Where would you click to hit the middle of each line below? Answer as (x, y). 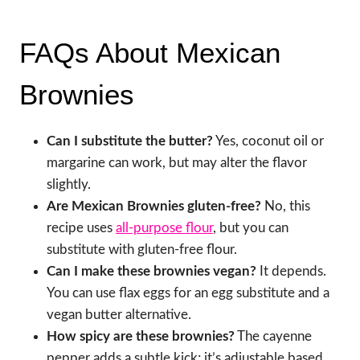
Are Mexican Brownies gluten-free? (154, 206)
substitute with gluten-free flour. (142, 249)
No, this (286, 206)
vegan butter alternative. (119, 314)
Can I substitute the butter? (130, 141)
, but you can (251, 227)
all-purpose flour (164, 227)
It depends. (291, 271)
